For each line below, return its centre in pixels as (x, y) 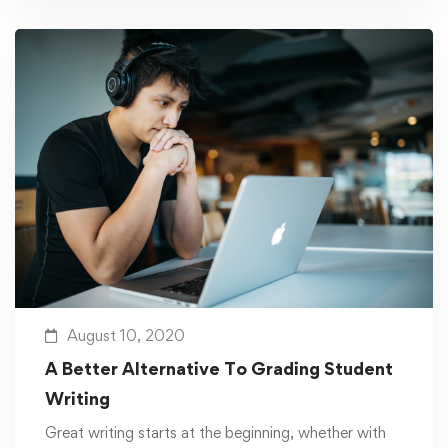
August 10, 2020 (126, 335)
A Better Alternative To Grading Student (219, 368)
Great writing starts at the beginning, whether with (215, 432)
